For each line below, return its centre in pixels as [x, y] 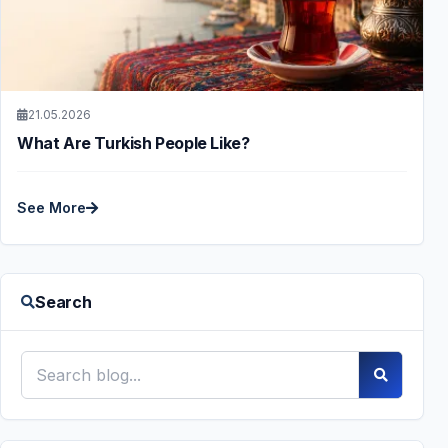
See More [51, 207]
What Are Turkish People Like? [133, 142]
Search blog [66, 361]
